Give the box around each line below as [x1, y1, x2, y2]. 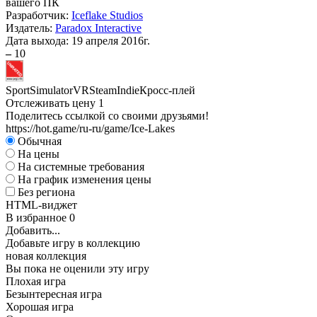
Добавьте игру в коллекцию [6, 237, 140, 249]
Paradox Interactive [55, 22, 142, 34]
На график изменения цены [18, 173, 151, 185]
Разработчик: [6, 9, 71, 21]
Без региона [18, 186, 75, 198]
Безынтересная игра [6, 288, 102, 300]
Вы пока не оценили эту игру [6, 263, 149, 275]
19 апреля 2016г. [71, 35, 150, 47]
